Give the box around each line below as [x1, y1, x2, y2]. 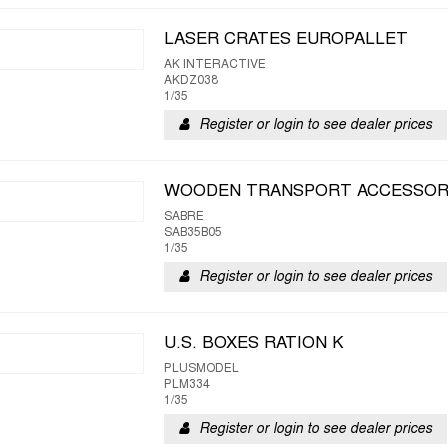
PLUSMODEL [164, 363, 239, 375]
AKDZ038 [164, 75, 218, 87]
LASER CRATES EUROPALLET [164, 32, 408, 48]
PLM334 [164, 379, 210, 391]
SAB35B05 [164, 227, 222, 239]
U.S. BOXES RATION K [164, 336, 344, 352]
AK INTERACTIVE [164, 59, 266, 71]
